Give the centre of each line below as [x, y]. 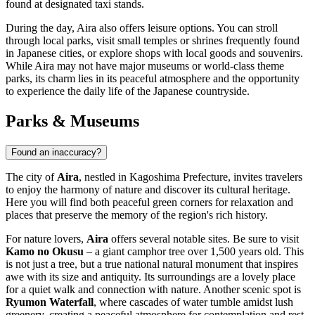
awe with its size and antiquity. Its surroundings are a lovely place [150, 277]
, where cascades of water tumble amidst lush [193, 302]
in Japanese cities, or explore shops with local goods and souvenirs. [154, 53]
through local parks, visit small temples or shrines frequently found [153, 41]
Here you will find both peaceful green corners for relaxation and [149, 202]
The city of [31, 177]
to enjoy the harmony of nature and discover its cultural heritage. [148, 190]
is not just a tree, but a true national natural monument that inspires [152, 264]
